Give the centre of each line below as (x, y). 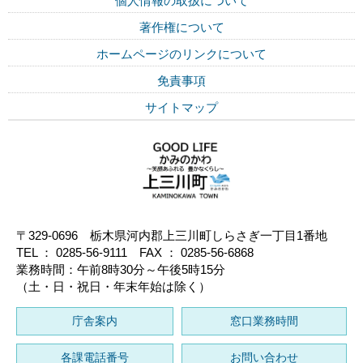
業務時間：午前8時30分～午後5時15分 (121, 270)
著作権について (181, 27)
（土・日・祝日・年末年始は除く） (113, 287)
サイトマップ (181, 107)
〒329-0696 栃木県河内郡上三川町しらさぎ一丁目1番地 (172, 236)
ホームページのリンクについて (181, 53)
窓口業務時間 (264, 322)
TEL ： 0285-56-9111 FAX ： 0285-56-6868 (135, 253)
